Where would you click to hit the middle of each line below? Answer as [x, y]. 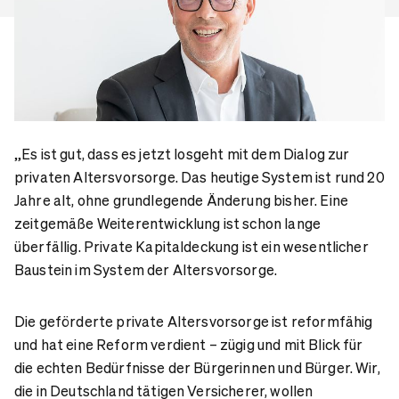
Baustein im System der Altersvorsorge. [146, 269]
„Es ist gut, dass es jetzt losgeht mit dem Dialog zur [182, 153]
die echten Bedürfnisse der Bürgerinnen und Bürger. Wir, [197, 367]
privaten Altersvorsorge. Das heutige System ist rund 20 [199, 176]
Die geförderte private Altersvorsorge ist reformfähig [194, 321]
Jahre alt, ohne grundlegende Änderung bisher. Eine [182, 199]
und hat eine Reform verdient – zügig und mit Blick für [189, 344]
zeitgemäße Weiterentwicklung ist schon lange [168, 223]
